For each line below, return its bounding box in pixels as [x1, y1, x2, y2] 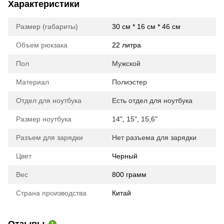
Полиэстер [112, 78, 147, 86]
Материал [16, 78, 49, 86]
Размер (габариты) [16, 22, 78, 31]
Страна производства [16, 189, 86, 197]
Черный [112, 152, 137, 160]
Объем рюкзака [16, 41, 67, 49]
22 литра [112, 41, 141, 49]
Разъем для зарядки [16, 133, 83, 142]
